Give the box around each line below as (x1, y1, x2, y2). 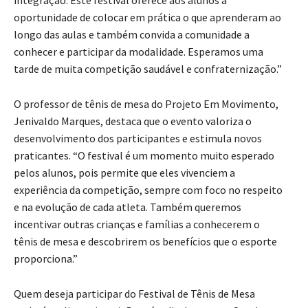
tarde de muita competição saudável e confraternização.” (14, 62, 282, 76)
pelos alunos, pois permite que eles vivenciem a (14, 166, 235, 180)
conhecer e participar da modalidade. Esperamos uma (14, 45, 263, 59)
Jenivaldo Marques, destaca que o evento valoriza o (14, 114, 252, 129)
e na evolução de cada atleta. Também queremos (14, 200, 241, 214)
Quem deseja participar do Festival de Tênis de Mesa (14, 287, 255, 301)
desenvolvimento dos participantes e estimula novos (14, 131, 262, 146)
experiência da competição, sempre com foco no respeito (14, 183, 283, 197)
